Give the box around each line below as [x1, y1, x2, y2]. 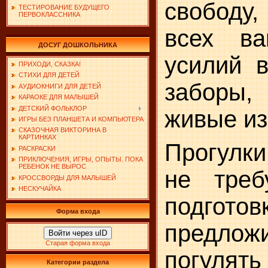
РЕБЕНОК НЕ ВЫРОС [19, 163, 86, 170]
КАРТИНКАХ [19, 133, 56, 141]
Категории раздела [47, 258, 109, 266]
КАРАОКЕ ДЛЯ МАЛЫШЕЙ [19, 93, 99, 101]
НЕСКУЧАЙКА [19, 184, 61, 192]
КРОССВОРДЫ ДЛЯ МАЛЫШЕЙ [19, 173, 116, 181]
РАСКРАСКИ [19, 144, 56, 152]
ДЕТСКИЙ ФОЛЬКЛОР [19, 104, 87, 112]
